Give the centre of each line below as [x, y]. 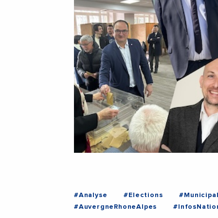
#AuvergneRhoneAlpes [116, 207]
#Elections [143, 195]
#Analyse [91, 195]
